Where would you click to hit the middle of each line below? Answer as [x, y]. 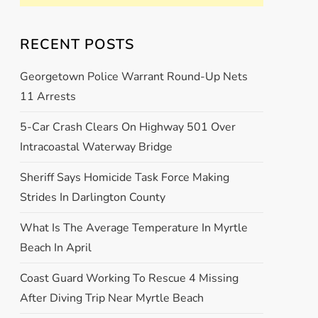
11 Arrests [48, 97]
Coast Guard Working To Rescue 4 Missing [129, 278]
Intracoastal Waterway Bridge [96, 147]
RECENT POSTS [77, 44]
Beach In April [55, 248]
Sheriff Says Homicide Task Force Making [124, 177]
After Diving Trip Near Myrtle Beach [111, 298]
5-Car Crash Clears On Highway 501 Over [127, 127]
